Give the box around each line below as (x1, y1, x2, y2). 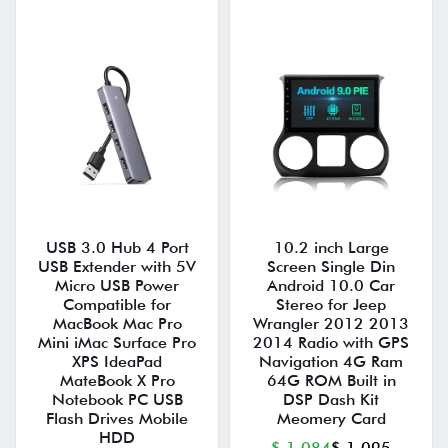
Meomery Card (276, 409, 386, 429)
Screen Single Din (267, 257, 395, 277)
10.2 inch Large (273, 238, 389, 258)
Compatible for (63, 295, 171, 315)
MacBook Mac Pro (52, 314, 182, 334)
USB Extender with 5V (38, 257, 196, 277)
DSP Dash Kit (283, 390, 379, 410)
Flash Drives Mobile (46, 409, 188, 429)
